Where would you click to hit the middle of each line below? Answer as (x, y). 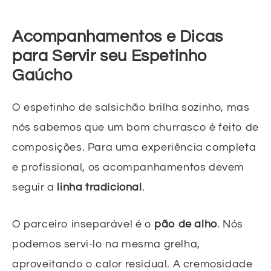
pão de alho (186, 224)
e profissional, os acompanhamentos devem (129, 168)
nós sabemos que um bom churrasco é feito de (135, 128)
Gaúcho (42, 76)
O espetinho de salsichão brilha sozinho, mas (131, 108)
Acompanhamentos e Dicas (118, 37)
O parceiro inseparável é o (83, 224)
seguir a (35, 188)
